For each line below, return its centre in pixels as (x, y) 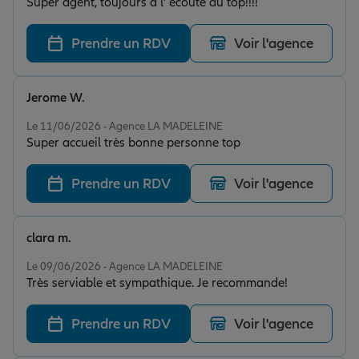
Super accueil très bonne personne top (133, 143)
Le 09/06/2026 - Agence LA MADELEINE (125, 267)
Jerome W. (56, 98)
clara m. (49, 238)
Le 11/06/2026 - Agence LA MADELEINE (125, 127)
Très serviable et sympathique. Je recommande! (157, 283)
